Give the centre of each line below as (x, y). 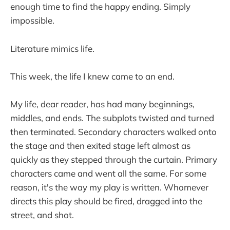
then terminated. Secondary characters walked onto (113, 131)
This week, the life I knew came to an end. (92, 76)
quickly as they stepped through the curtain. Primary (114, 159)
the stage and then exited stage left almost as (100, 145)
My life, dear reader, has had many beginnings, (102, 104)
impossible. (32, 21)
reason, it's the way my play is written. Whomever (109, 187)
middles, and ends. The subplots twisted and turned (112, 118)
